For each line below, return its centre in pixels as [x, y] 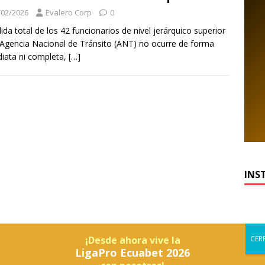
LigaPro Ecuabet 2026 [132, 252]
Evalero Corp [69, 13]
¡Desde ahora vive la [132, 240]
